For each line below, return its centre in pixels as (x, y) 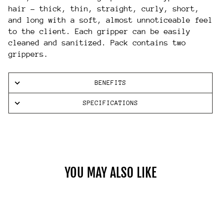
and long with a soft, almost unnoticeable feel (110, 20)
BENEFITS (110, 83)
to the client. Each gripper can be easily (99, 32)
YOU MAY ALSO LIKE (110, 173)
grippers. (28, 54)
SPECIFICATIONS (110, 103)
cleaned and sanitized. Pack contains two (97, 43)
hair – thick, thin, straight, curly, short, (104, 9)
